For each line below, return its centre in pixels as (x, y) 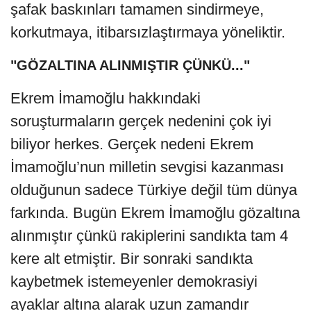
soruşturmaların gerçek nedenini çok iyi (141, 121)
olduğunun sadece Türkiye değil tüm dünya (154, 190)
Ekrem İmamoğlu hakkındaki (106, 98)
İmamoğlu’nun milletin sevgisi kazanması (147, 167)
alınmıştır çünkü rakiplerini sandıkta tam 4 (149, 235)
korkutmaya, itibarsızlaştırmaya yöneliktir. (148, 32)
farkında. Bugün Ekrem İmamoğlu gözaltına (155, 212)
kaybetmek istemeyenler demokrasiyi (134, 281)
